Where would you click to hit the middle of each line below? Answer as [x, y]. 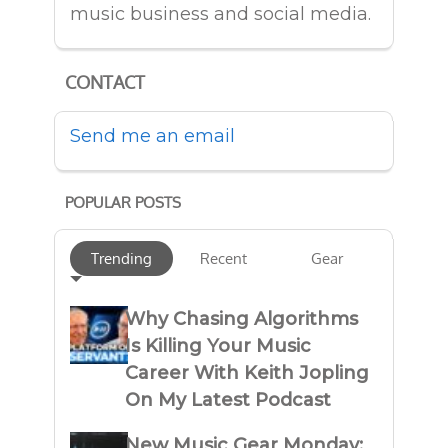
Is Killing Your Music [218, 346]
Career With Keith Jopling [247, 373]
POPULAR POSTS [123, 202]
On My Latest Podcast [228, 400]
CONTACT [105, 82]
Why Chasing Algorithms [242, 319]
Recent [224, 258]
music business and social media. [220, 14]
